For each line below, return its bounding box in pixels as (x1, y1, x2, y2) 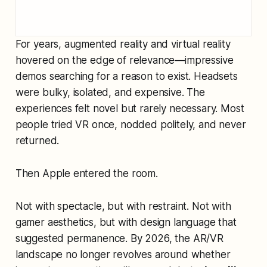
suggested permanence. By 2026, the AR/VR (15, 232, 223, 244)
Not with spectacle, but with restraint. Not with (15, 200, 231, 212)
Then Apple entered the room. (15, 167, 158, 179)
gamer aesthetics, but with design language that (15, 216, 237, 228)
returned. (15, 134, 60, 147)
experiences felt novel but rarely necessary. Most (15, 102, 244, 114)
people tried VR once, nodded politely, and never (15, 118, 246, 131)
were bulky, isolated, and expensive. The (15, 86, 205, 98)
